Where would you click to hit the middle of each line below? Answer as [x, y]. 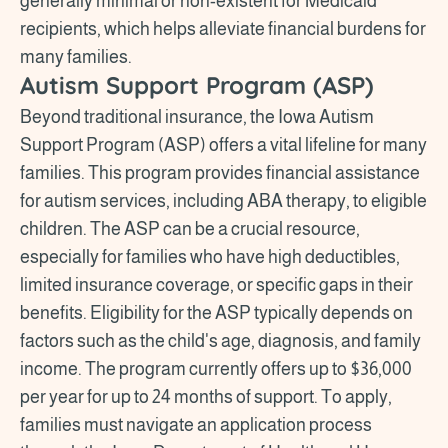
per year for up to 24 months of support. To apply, [206, 396]
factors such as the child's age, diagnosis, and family [220, 340]
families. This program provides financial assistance [220, 172]
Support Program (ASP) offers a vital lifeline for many [223, 144]
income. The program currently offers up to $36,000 [216, 368]
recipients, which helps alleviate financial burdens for [223, 28]
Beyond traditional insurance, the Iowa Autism [197, 116]
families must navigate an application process [196, 424]
